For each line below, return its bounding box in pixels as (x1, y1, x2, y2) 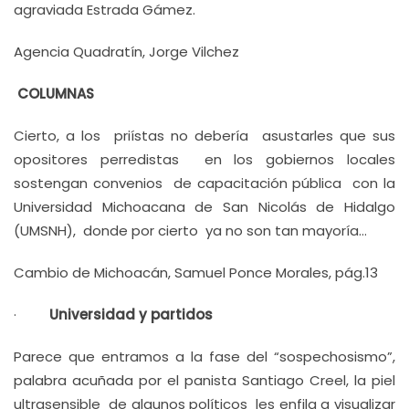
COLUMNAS (14, 84, 94, 103)
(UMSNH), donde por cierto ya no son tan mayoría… (14, 221, 367, 240)
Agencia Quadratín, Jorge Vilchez (14, 42, 239, 61)
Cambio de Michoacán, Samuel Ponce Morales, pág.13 (14, 263, 378, 282)
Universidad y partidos (49, 305, 213, 324)
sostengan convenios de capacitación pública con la (14, 173, 395, 193)
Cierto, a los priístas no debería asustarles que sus (14, 126, 395, 145)
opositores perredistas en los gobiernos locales (14, 150, 395, 169)
